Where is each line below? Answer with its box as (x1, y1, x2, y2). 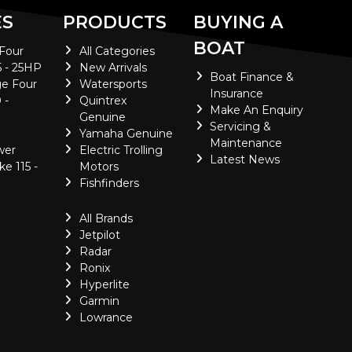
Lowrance (79, 310, 133, 324)
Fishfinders (79, 176, 139, 190)
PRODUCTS (62, 12, 167, 33)
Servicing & (210, 119, 272, 134)
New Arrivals (79, 60, 147, 75)
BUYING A (193, 12, 284, 33)
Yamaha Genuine (79, 126, 173, 141)
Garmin (79, 294, 119, 308)
